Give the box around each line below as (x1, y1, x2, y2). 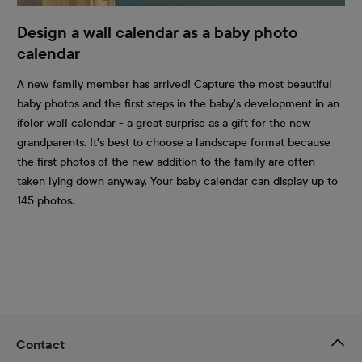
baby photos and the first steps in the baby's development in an (17, 96, 339, 111)
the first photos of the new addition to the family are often (17, 154, 315, 169)
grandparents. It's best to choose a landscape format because (17, 135, 330, 149)
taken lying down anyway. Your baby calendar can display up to (17, 174, 338, 188)
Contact (16, 338, 65, 353)
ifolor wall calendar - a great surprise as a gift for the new (17, 116, 311, 130)
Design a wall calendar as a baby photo (17, 24, 297, 43)
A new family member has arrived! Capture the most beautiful (17, 77, 332, 91)
